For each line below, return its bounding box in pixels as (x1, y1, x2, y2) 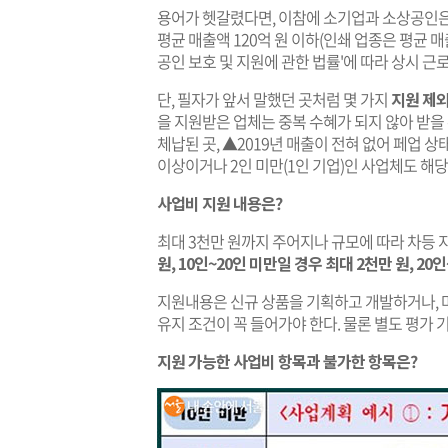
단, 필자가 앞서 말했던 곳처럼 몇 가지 (157, 87, 391, 111)
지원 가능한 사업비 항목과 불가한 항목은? (157, 349, 417, 373)
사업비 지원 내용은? (157, 191, 282, 215)
